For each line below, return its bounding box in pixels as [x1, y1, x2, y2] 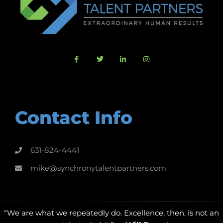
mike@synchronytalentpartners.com [30, 163, 166, 173]
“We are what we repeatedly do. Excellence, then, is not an [4, 208, 219, 218]
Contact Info [15, 106, 132, 128]
